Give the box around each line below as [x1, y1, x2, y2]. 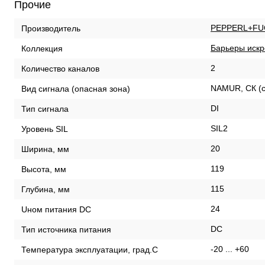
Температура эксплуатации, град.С [21, 244, 158, 254]
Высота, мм [21, 164, 66, 174]
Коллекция [21, 43, 63, 53]
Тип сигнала [21, 104, 69, 114]
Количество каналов [21, 63, 99, 73]
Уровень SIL [21, 124, 68, 134]
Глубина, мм [21, 184, 70, 194]
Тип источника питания [21, 224, 111, 234]
